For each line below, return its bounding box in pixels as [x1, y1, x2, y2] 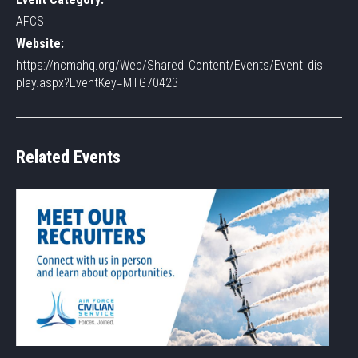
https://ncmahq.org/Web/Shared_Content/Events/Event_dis [16, 58, 323, 74]
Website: [16, 36, 64, 52]
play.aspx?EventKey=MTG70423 [16, 75, 178, 91]
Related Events [16, 147, 121, 168]
